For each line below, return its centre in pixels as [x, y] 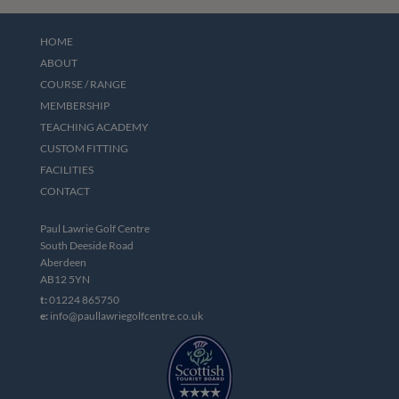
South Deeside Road [86, 245]
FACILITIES [66, 170]
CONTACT [65, 191]
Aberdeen [63, 262]
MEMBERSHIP [74, 106]
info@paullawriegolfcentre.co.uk [125, 316]
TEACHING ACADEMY [94, 127]
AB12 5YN [65, 279]
